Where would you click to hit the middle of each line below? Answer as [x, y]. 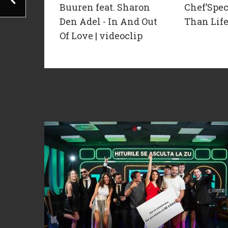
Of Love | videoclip [101, 36]
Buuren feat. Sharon [105, 7]
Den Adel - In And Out [108, 22]
